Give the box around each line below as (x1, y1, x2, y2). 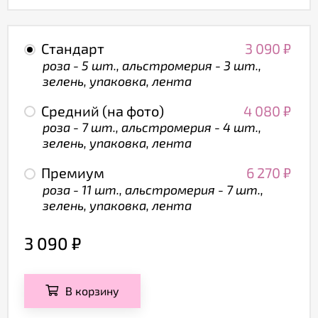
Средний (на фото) (41, 102, 164, 119)
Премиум (41, 164, 104, 182)
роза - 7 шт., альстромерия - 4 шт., (43, 119, 261, 136)
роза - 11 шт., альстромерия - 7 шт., (43, 181, 263, 197)
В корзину (65, 283, 119, 297)
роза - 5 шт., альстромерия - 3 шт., (43, 57, 261, 73)
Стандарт (41, 40, 104, 57)
